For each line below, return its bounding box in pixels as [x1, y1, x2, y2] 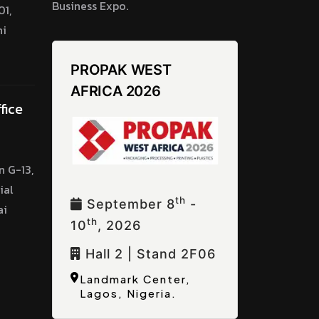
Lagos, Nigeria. [80, 286, 177, 300]
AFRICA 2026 [70, 83, 161, 100]
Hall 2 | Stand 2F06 [81, 246, 216, 261]
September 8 [83, 196, 175, 211]
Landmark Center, [80, 271, 191, 286]
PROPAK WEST [70, 61, 172, 78]
